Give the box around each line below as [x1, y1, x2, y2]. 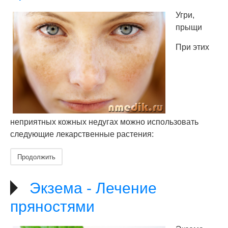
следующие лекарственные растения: [10, 130, 154, 138]
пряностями [10, 198, 95, 215]
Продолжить [17, 152, 55, 161]
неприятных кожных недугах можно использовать [10, 118, 198, 126]
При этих [176, 43, 209, 51]
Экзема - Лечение [30, 180, 157, 196]
